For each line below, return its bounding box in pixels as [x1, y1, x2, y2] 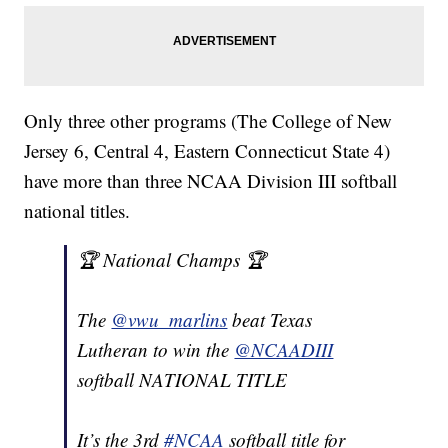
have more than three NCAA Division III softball [24, 167, 398, 193]
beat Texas [227, 306, 313, 332]
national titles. [24, 197, 131, 223]
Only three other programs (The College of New [24, 107, 393, 133]
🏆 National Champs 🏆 [77, 246, 267, 272]
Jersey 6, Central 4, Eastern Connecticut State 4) [24, 137, 391, 163]
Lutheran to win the [77, 336, 235, 362]
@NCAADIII [234, 336, 334, 362]
